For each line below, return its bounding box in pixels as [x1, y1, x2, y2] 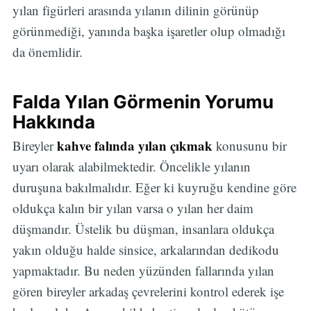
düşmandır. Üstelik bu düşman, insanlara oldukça [12, 219, 274, 237]
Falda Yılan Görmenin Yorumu [12, 90, 274, 112]
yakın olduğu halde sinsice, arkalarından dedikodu [12, 240, 279, 258]
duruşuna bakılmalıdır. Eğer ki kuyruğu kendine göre [12, 178, 296, 196]
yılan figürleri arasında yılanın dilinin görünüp [12, 1, 259, 19]
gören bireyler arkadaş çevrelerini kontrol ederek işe [12, 282, 284, 300]
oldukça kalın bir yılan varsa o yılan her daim [12, 199, 253, 217]
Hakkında [12, 110, 95, 133]
